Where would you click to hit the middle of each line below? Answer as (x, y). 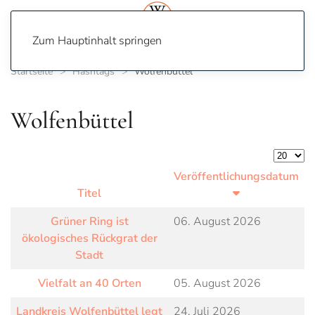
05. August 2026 (217, 283)
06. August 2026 (217, 221)
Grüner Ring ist (89, 221)
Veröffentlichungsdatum (236, 176)
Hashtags (94, 71)
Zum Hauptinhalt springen (97, 41)
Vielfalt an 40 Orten (89, 283)
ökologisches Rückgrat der (89, 238)
